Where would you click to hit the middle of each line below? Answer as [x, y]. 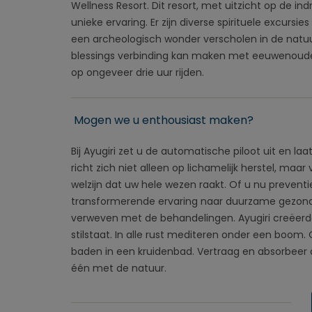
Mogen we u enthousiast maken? [164, 120]
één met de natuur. [119, 268]
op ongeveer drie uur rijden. [138, 72]
